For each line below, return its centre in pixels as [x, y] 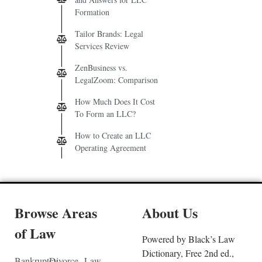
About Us [170, 212]
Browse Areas [56, 212]
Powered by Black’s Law [189, 239]
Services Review [102, 46]
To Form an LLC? [105, 113]
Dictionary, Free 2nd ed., [188, 253]
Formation [92, 12]
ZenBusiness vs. [101, 67]
